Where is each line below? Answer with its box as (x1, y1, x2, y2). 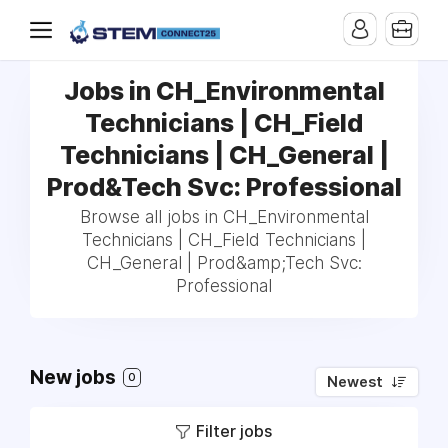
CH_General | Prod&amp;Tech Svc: (86, 253, 362, 273)
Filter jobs (196, 421, 272, 441)
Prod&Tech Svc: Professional (46, 172, 402, 202)
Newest (327, 373, 383, 391)
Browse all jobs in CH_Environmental (79, 207, 369, 227)
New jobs (30, 366, 120, 389)
